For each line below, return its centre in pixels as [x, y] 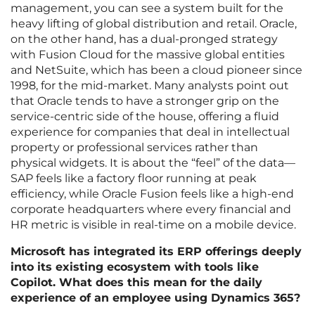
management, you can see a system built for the [147, 8]
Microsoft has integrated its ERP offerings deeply [156, 252]
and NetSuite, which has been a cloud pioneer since [156, 70]
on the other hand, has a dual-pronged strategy [144, 39]
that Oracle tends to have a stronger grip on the [145, 101]
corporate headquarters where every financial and [151, 210]
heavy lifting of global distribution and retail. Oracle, [154, 24]
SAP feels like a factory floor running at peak [134, 179]
